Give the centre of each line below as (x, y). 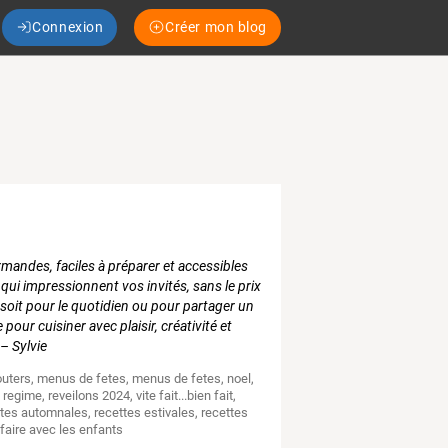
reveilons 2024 (89, 396)
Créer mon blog (216, 26)
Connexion (68, 26)
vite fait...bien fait (185, 396)
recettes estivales (145, 413)
